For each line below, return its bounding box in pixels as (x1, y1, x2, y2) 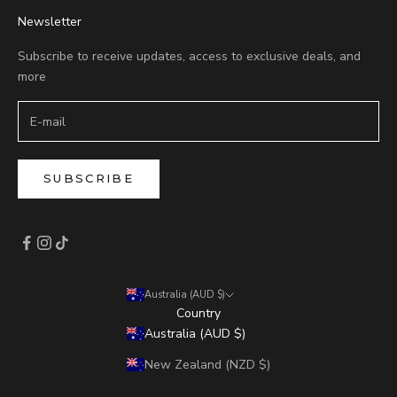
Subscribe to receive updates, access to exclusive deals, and (18, 48, 361, 66)
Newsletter (18, 13, 82, 31)
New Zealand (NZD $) (144, 355, 270, 373)
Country (176, 304, 221, 322)
